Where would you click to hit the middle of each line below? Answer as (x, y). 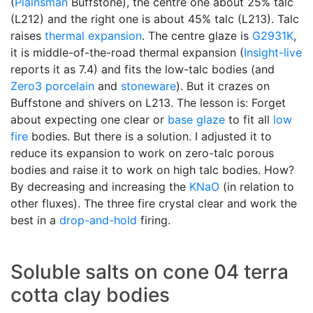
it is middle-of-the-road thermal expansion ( (127, 52)
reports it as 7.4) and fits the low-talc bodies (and (143, 69)
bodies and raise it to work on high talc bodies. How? (152, 169)
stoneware (148, 86)
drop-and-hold (98, 220)
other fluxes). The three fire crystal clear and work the (154, 203)
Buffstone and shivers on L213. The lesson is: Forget (148, 102)
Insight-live (273, 52)
